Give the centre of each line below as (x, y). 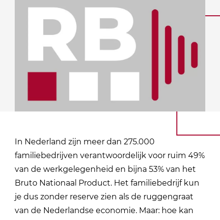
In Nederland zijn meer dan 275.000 (85, 141)
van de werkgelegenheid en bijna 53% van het (106, 169)
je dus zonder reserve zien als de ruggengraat (104, 196)
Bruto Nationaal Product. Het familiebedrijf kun (107, 183)
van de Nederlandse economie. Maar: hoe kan (104, 210)
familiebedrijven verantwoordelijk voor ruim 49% (110, 155)
